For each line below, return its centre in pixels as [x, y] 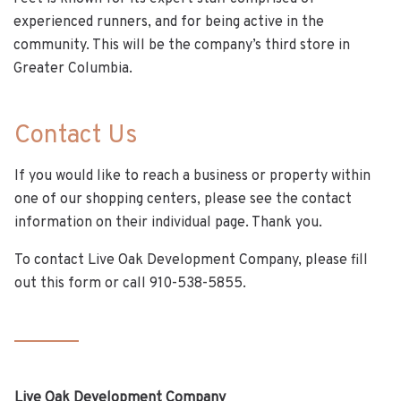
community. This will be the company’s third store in [182, 46]
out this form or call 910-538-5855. [130, 284]
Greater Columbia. [73, 69]
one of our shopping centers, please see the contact [183, 200]
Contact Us [76, 136]
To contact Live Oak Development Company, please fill [191, 260]
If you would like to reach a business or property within [192, 176]
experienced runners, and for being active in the [169, 22]
